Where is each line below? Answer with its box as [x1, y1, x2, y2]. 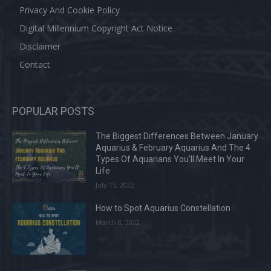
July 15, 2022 [96, 180, 135, 190]
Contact [19, 59, 50, 71]
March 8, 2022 [96, 218, 140, 227]
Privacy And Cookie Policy [19, 4, 120, 16]
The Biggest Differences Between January [96, 131, 259, 142]
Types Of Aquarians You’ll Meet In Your [96, 154, 245, 165]
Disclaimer [19, 41, 60, 53]
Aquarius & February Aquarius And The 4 [96, 143, 251, 153]
